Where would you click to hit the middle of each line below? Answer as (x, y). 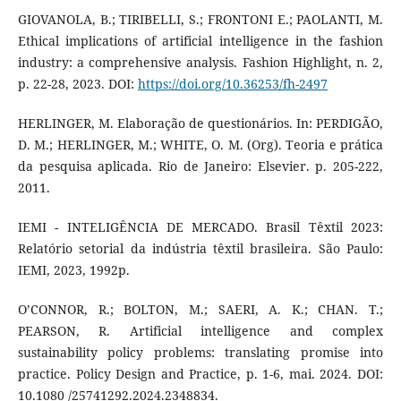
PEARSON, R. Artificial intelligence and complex (200, 330)
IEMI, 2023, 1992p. (73, 269)
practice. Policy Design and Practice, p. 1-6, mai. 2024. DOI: (200, 373)
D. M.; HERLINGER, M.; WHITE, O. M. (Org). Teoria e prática (200, 144)
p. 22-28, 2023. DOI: (77, 83)
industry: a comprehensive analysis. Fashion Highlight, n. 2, (200, 62)
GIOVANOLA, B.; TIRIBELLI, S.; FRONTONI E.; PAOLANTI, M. (200, 19)
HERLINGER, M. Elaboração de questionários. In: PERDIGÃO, (200, 123)
